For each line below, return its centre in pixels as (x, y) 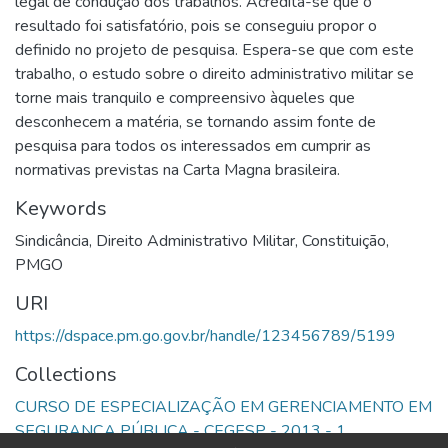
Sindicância (52, 240)
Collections (66, 374)
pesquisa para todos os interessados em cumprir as (193, 145)
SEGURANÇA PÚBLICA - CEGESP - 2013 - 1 (180, 430)
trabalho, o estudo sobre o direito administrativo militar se (214, 73)
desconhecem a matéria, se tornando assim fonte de (195, 121)
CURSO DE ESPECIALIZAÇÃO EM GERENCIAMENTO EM (223, 406)
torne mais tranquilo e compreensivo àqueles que (185, 97)
